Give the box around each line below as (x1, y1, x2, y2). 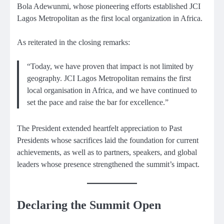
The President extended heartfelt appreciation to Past (17, 124, 182, 133)
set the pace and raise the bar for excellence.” (27, 98, 168, 107)
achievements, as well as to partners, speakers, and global (17, 148, 197, 157)
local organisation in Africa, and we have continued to (27, 86, 197, 95)
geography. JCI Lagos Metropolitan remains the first (27, 74, 191, 83)
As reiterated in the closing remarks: (17, 37, 130, 46)
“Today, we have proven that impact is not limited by (27, 62, 193, 71)
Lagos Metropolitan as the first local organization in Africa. (17, 13, 202, 22)
